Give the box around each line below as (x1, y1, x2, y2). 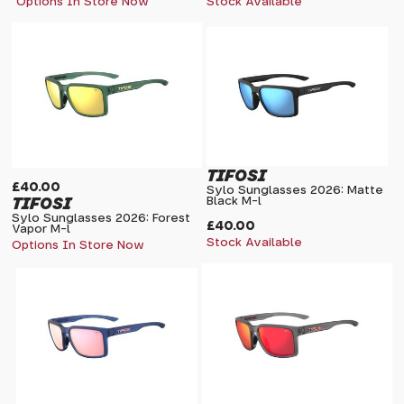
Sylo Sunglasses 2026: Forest (12, 212, 191, 225)
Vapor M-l (12, 223, 71, 235)
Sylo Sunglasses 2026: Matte (207, 184, 383, 197)
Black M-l (207, 195, 262, 207)
